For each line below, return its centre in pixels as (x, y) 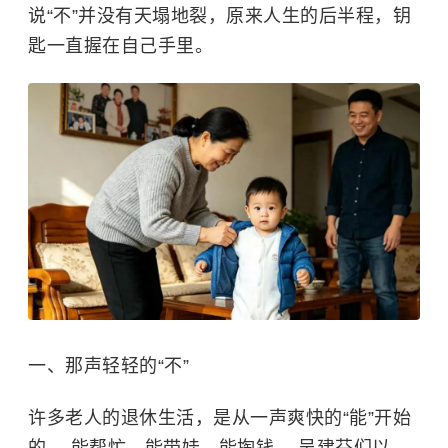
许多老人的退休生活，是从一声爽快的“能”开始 (219, 417)
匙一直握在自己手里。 (120, 46)
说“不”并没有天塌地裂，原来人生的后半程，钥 (219, 16)
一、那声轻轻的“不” (108, 365)
